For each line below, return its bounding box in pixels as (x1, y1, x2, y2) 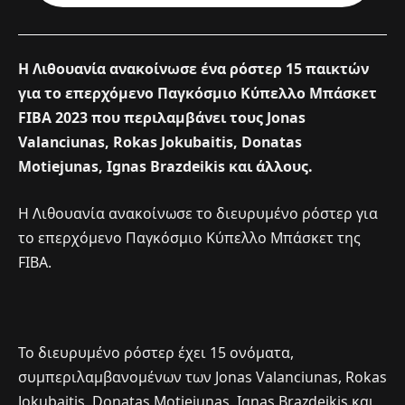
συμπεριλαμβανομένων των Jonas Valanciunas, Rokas (18, 367, 387, 388)
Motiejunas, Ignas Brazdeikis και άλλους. (18, 156, 313, 177)
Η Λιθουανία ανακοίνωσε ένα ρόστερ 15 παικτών (18, 59, 369, 80)
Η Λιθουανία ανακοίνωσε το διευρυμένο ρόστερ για (18, 202, 378, 223)
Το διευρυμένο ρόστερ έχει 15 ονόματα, (18, 343, 294, 363)
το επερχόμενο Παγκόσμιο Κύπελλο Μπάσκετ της (18, 227, 361, 248)
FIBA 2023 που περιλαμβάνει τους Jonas (18, 108, 306, 128)
